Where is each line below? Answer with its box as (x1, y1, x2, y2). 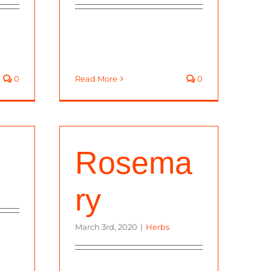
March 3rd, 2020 (75, 221, 137, 232)
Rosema (75, 145, 192, 180)
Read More (75, 73, 117, 83)
